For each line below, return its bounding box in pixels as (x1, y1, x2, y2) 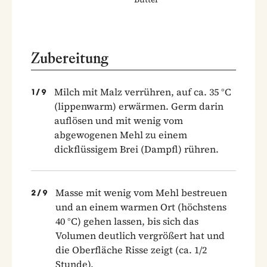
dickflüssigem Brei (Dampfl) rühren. (54, 142, 219, 156)
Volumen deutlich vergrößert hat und (55, 228, 225, 242)
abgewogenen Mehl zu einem (54, 128, 187, 141)
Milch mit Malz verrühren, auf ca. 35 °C (54, 85, 231, 98)
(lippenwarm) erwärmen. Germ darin (54, 99, 223, 113)
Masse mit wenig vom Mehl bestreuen (55, 185, 227, 199)
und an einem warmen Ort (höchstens (55, 200, 226, 213)
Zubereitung (31, 48, 108, 67)
